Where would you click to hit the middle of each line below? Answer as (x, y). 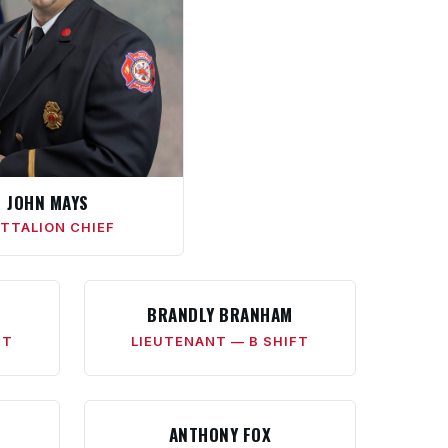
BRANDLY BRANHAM (220, 314)
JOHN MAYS (48, 202)
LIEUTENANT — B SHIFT (220, 341)
